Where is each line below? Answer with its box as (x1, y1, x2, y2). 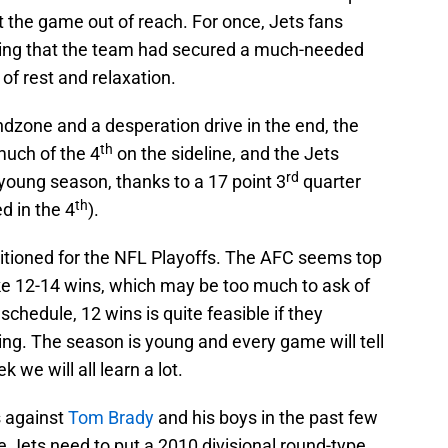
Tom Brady (68, 407, 154, 429)
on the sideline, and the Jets (113, 143, 339, 165)
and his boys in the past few (154, 407, 378, 429)
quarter (299, 171, 361, 193)
